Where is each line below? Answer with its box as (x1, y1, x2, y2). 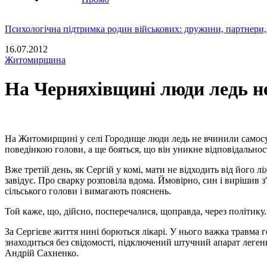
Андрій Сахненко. (5, 247, 79, 258)
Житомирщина (5, 55, 66, 65)
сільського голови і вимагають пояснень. (5, 185, 171, 196)
